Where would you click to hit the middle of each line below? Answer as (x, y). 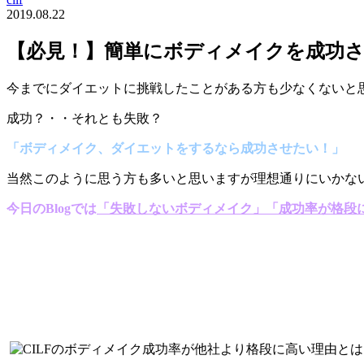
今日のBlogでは (52, 208)
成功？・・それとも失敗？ (84, 118)
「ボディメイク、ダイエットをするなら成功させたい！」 (175, 148)
